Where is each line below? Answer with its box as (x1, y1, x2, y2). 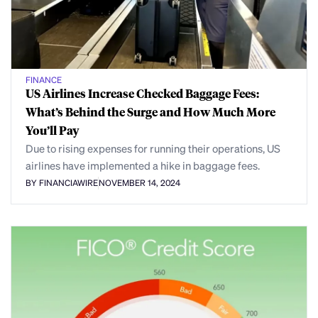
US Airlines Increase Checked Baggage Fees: (26, 85, 259, 101)
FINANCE (26, 74, 62, 85)
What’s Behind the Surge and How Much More (26, 104, 275, 119)
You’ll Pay (26, 122, 79, 138)
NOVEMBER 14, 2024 (99, 177, 180, 189)
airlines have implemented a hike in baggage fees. (26, 158, 260, 172)
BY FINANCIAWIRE (26, 177, 98, 189)
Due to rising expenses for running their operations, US (26, 141, 280, 155)
